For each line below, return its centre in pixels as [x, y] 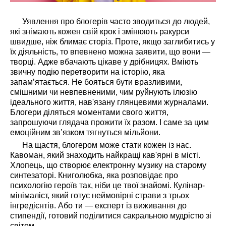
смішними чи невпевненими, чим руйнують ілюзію [104, 92]
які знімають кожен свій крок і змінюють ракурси [100, 32]
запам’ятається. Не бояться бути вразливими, [96, 82]
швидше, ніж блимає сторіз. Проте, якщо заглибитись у [112, 42]
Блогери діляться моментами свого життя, [89, 112]
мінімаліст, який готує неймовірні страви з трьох [100, 196]
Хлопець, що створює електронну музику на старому [108, 165]
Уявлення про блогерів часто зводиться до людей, [110, 22]
